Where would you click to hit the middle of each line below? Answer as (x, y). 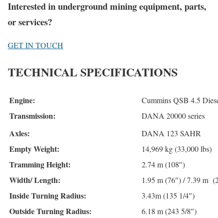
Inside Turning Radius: (48, 196)
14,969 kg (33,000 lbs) (177, 149)
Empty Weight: (34, 149)
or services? (30, 21)
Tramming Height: (40, 164)
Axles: (19, 133)
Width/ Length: (35, 180)
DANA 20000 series (174, 116)
